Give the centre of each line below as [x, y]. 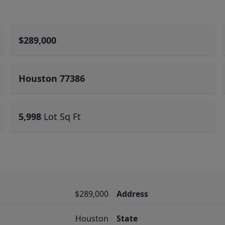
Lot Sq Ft [63, 117]
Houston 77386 [52, 78]
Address [132, 194]
